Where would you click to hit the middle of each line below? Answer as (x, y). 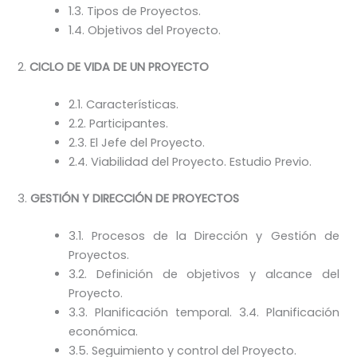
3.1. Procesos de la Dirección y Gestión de (204, 236)
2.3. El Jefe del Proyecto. (137, 142)
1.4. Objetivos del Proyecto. (145, 30)
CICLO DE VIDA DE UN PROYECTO (120, 67)
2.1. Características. (124, 104)
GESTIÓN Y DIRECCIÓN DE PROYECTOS (133, 198)
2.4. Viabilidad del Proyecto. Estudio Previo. (190, 161)
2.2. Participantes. (119, 123)
